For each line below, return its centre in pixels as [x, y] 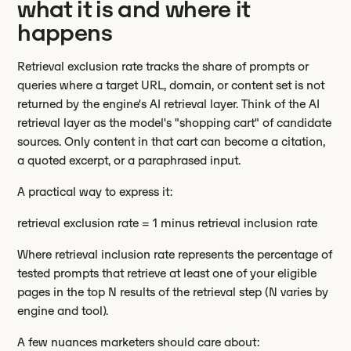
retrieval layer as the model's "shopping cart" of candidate [175, 123]
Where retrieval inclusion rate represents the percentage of [175, 254]
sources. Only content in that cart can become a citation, [172, 141]
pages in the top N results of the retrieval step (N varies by [173, 292]
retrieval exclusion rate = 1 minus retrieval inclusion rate [168, 223]
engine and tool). [63, 311]
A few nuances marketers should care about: [139, 342]
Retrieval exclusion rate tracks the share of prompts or [163, 66]
